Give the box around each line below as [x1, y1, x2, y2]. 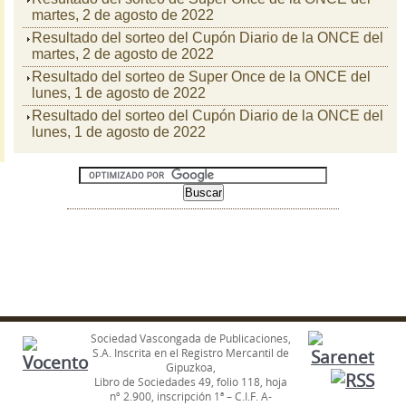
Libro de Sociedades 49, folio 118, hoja [94, 374, 288, 389]
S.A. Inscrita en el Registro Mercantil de [92, 345, 290, 360]
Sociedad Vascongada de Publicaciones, [91, 331, 292, 345]
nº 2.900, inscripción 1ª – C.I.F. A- [110, 389, 273, 403]
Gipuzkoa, [166, 360, 217, 374]
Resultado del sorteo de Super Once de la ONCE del [32, 69, 371, 84]
